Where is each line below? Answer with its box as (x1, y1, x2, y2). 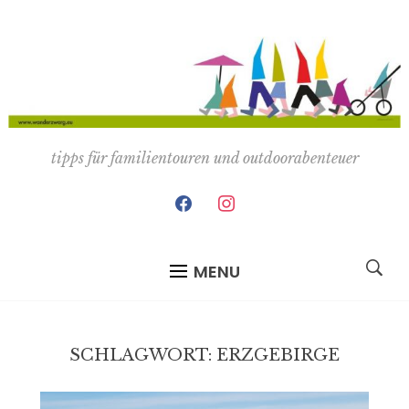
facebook (166, 189, 238, 208)
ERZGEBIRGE (216, 344, 340, 365)
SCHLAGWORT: (69, 344, 216, 365)
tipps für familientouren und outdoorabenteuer (50, 148, 359, 167)
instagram (209, 189, 290, 208)
